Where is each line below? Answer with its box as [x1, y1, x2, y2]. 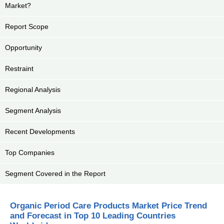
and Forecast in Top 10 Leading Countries [10, 210, 175, 221]
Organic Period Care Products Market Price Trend [10, 200, 207, 211]
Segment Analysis [5, 106, 61, 115]
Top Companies [5, 148, 56, 157]
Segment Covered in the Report [5, 169, 105, 178]
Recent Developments [5, 127, 75, 136]
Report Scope [5, 22, 48, 31]
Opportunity [5, 43, 42, 52]
